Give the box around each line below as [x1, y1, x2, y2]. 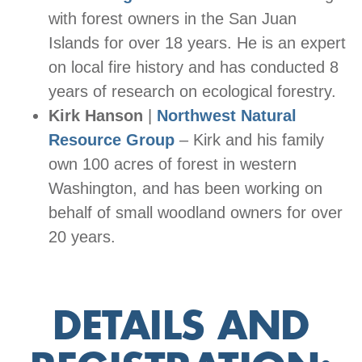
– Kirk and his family [175, 130, 324, 149]
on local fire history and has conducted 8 [48, 57, 339, 76]
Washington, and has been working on [48, 179, 322, 197]
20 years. [48, 227, 116, 246]
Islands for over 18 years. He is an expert [48, 33, 346, 52]
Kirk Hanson [48, 106, 143, 124]
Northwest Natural [157, 106, 297, 124]
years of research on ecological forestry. [48, 82, 336, 100]
